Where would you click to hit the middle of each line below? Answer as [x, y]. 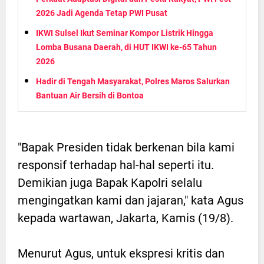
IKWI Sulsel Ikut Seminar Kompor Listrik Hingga [125, 33]
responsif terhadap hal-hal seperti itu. [116, 165]
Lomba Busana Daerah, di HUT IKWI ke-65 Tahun [126, 47]
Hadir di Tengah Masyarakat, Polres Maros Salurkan [133, 82]
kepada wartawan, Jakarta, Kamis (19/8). [126, 218]
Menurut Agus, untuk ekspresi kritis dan [121, 254]
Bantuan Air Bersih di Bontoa [90, 96]
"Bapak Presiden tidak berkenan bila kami [126, 148]
